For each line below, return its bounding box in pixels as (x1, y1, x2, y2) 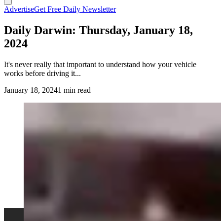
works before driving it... (4, 69, 81, 77)
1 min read (58, 85, 91, 94)
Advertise (4, 5, 34, 13)
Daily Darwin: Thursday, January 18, (4, 23, 193, 37)
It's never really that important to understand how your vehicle (4, 60, 196, 69)
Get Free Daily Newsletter (34, 5, 116, 13)
